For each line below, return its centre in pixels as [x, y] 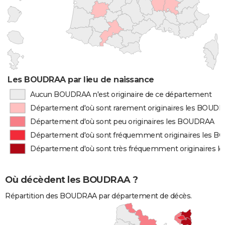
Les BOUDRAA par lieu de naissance [81, 80]
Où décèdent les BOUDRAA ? [72, 180]
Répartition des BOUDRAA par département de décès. [98, 196]
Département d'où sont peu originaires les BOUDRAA [123, 122]
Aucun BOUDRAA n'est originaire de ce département [121, 94]
